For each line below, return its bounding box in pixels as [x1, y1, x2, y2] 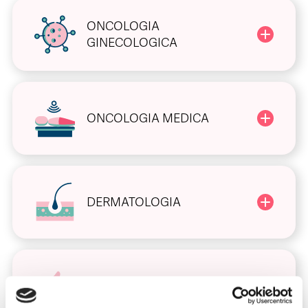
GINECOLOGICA [87, 35, 177, 51]
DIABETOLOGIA [87, 278, 174, 294]
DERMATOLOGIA [87, 195, 181, 210]
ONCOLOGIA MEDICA [87, 111, 209, 126]
